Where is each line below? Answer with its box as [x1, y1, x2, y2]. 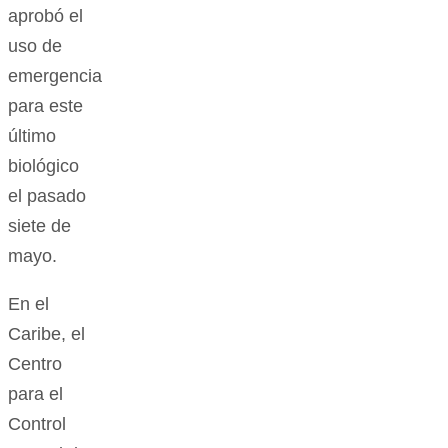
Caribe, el [8, 324, 85, 345]
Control [8, 414, 66, 435]
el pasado [8, 186, 86, 207]
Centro [8, 354, 62, 375]
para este [8, 96, 83, 117]
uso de [8, 36, 62, 57]
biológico [8, 156, 79, 177]
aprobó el [8, 6, 83, 27]
